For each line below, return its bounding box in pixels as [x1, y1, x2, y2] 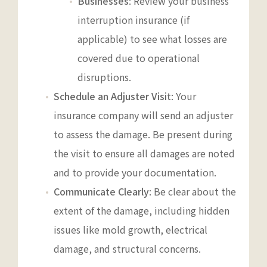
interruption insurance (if [77, 12, 190, 27]
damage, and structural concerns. [54, 241, 201, 256]
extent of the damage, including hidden [54, 203, 229, 218]
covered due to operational [77, 50, 200, 65]
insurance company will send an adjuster [54, 107, 233, 122]
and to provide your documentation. [54, 164, 216, 179]
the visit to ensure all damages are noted [54, 145, 235, 160]
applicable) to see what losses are [77, 31, 227, 46]
